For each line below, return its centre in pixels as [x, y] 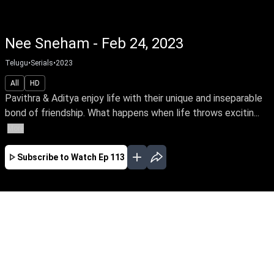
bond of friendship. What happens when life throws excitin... [132, 113]
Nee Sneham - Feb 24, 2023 [94, 43]
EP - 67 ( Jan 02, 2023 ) [155, 259]
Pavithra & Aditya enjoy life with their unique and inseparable [134, 98]
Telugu [17, 63]
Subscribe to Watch [57, 157]
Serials [42, 63]
